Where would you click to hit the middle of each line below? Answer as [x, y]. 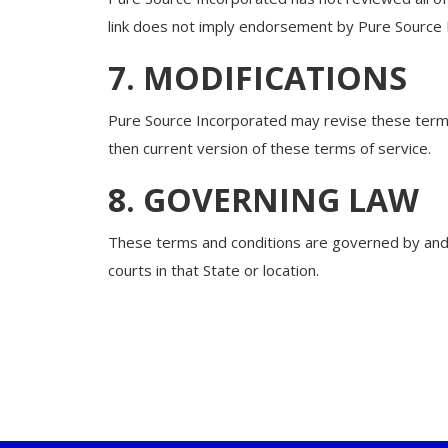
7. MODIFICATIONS [257, 78]
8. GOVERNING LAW [263, 200]
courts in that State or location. [213, 270]
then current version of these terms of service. [269, 148]
